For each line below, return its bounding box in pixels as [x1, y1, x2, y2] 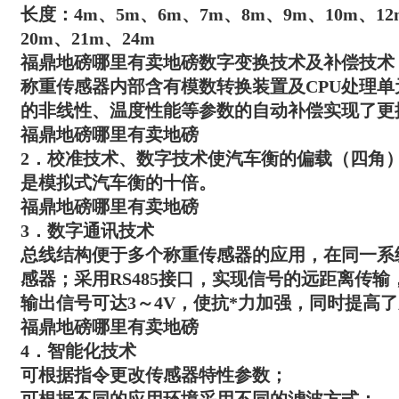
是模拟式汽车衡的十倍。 [20, 173, 216, 192]
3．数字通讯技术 [20, 221, 154, 240]
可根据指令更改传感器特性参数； [20, 365, 288, 385]
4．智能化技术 [20, 341, 136, 361]
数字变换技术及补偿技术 [199, 53, 395, 72]
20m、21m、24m [20, 28, 155, 48]
